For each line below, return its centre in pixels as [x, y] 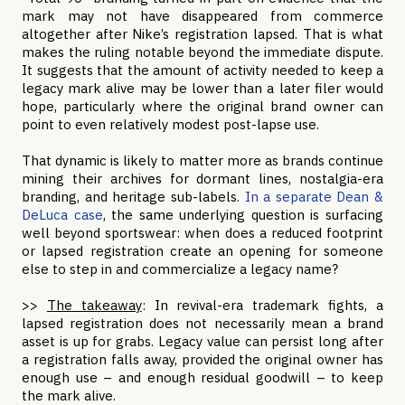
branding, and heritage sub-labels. [133, 197]
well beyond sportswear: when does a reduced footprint [202, 233]
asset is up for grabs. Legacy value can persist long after [202, 341]
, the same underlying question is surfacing [243, 215]
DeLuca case [62, 215]
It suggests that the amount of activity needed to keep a [202, 70]
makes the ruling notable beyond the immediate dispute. [202, 52]
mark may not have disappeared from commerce [202, 16]
